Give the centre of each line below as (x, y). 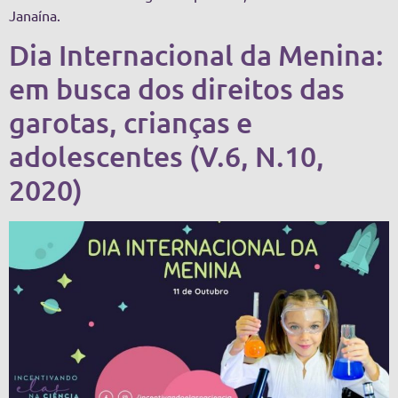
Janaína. (35, 16)
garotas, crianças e (131, 123)
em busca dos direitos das (177, 89)
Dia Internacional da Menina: (196, 55)
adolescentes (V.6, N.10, (167, 156)
